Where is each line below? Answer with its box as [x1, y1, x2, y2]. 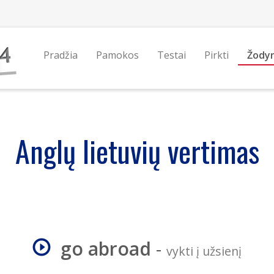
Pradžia [43, 48, 78, 62]
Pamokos [95, 48, 139, 62]
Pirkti [204, 48, 229, 62]
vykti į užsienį [166, 243, 242, 259]
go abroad [61, 236, 151, 261]
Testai [157, 48, 186, 62]
